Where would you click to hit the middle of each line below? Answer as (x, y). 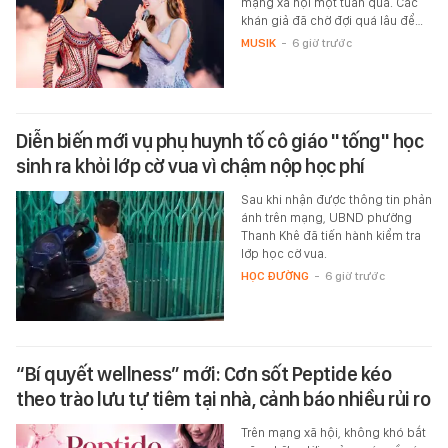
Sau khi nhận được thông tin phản (336, 200)
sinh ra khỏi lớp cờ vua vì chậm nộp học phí (190, 166)
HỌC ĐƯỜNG (274, 276)
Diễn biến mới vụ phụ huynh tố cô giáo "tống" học (219, 141)
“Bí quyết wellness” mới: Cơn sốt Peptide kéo (203, 374)
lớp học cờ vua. (283, 254)
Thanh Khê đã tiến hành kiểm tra (330, 236)
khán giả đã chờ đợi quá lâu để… (331, 21)
